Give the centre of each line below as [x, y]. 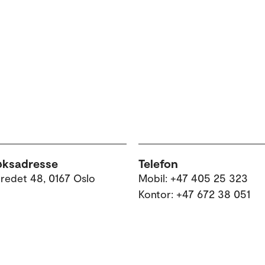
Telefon [158, 163]
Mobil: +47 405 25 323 [193, 178]
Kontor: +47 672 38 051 [194, 194]
